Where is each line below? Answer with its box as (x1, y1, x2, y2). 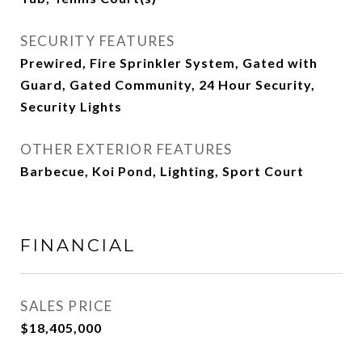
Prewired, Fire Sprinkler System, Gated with (20, 55, 318, 70)
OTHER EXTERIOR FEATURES (20, 141, 233, 158)
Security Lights (20, 99, 122, 114)
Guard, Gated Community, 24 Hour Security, (20, 77, 315, 92)
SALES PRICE (20, 297, 113, 314)
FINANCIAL (20, 235, 136, 255)
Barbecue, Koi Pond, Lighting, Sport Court (20, 163, 304, 179)
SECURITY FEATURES (20, 32, 175, 49)
